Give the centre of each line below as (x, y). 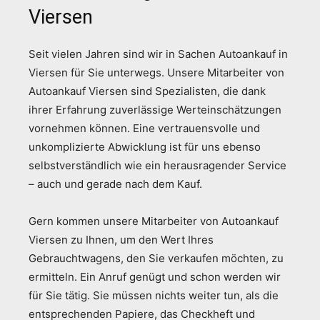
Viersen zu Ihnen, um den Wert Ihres (121, 239)
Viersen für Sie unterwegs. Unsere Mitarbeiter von (156, 72)
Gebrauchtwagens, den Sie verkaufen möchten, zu (156, 258)
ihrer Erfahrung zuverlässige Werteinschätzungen (155, 109)
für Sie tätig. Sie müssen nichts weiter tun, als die (154, 295)
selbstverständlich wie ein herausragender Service (157, 165)
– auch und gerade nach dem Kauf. (115, 184)
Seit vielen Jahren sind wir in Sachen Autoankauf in (158, 54)
